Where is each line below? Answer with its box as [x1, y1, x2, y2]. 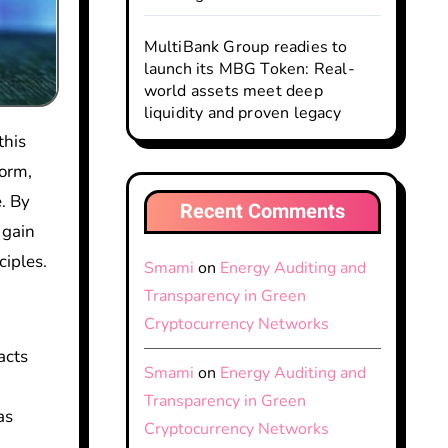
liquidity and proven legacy [143, 102, 341, 124]
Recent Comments [179, 197, 345, 226]
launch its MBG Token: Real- [143, 58, 355, 80]
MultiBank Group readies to [143, 36, 348, 58]
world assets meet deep [143, 80, 323, 102]
